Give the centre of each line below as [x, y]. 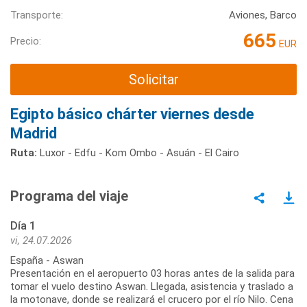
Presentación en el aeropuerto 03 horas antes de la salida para [152, 273]
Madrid [34, 133]
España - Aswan [47, 260]
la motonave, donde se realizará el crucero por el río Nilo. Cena [152, 299]
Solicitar [153, 80]
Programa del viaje [69, 196]
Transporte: [37, 15]
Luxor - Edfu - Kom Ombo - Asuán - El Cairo [138, 152]
